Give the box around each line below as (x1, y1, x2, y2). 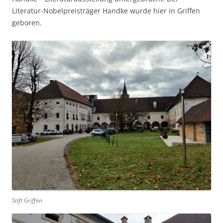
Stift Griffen (12, 196, 42, 205)
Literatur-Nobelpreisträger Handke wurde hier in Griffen (12, 5, 200, 15)
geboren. (12, 17, 42, 27)
